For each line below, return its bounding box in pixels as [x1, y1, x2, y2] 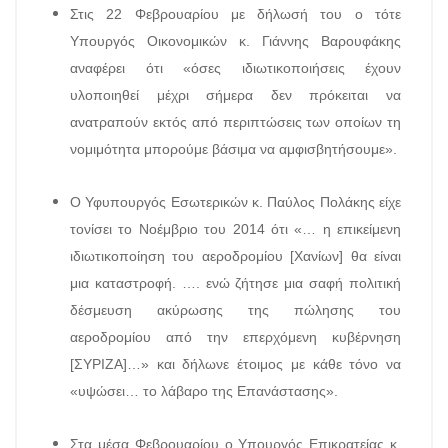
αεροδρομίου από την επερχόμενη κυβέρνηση [70, 329, 401, 345]
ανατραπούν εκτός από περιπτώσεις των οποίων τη [70, 114, 401, 130]
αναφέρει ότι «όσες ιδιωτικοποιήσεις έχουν [70, 60, 401, 76]
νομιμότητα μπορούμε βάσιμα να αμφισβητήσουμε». [70, 141, 397, 157]
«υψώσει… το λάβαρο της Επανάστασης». [70, 383, 338, 399]
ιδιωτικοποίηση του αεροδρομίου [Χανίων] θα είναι [70, 248, 401, 264]
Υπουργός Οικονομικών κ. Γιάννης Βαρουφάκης [70, 33, 401, 49]
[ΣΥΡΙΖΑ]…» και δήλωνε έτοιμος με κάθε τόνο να [70, 356, 401, 372]
